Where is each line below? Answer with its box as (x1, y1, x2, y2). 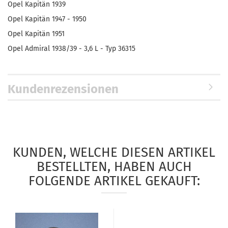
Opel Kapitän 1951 (8, 30, 65, 38)
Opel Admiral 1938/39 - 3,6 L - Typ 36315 (8, 44, 135, 53)
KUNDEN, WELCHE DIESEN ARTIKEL (13, 145, 215, 160)
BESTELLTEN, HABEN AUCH (36, 159, 192, 175)
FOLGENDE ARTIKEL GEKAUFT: (28, 173, 200, 189)
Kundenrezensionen (8, 82, 119, 96)
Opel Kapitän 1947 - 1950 (8, 15, 87, 23)
